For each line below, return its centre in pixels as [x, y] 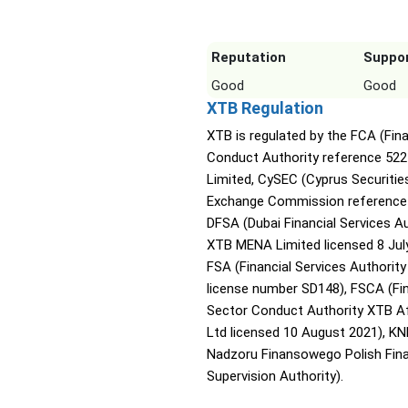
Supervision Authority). [275, 377]
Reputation [249, 58]
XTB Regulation [265, 108]
